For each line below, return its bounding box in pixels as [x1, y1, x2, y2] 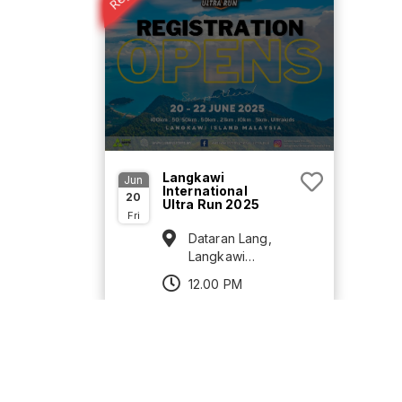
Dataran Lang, [188, 231, 272, 247]
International [162, 183, 248, 199]
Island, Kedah [188, 267, 269, 283]
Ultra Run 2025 [162, 197, 259, 213]
